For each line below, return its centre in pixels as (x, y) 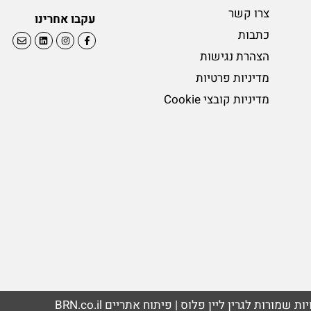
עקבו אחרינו (66, 19)
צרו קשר (249, 14)
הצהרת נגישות (234, 57)
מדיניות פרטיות (232, 78)
